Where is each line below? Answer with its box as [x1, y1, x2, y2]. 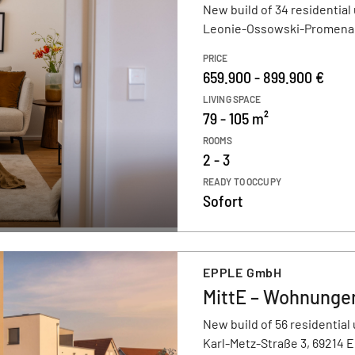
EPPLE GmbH [203, 265, 282, 280]
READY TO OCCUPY [203, 176, 281, 187]
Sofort [203, 191, 242, 210]
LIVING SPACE [203, 94, 261, 105]
